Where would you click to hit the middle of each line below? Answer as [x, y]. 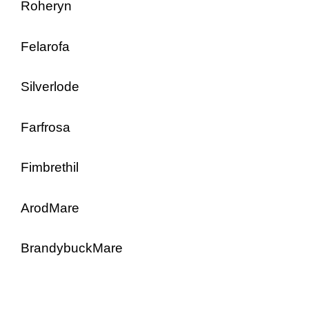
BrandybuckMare [72, 248]
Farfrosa [46, 127]
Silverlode [50, 87]
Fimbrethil [50, 167]
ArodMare [50, 208]
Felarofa [45, 46]
